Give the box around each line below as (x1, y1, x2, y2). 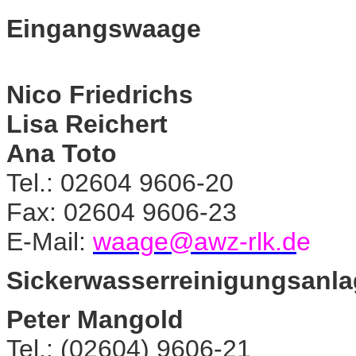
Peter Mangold (6, 304, 184, 334)
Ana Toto (6, 138, 117, 168)
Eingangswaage (6, 14, 201, 43)
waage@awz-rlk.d (93, 226, 296, 256)
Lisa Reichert (6, 109, 168, 138)
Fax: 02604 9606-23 (6, 197, 237, 226)
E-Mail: (6, 226, 93, 256)
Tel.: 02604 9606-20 (6, 168, 234, 197)
